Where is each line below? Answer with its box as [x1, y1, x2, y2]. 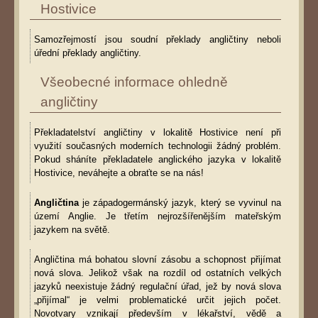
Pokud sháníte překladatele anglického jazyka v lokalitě [34, 153, 281, 165]
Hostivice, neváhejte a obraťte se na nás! [34, 167, 204, 178]
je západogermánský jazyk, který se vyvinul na [79, 197, 281, 208]
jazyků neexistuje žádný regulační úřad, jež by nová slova [34, 280, 281, 292]
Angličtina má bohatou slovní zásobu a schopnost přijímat [34, 253, 281, 265]
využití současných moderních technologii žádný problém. [34, 140, 281, 151]
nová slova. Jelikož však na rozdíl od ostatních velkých [34, 267, 281, 278]
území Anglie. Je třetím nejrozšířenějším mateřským [34, 210, 281, 221]
